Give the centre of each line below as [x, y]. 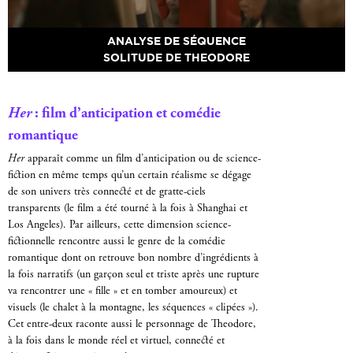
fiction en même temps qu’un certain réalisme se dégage [130, 175]
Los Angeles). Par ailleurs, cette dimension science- [119, 225]
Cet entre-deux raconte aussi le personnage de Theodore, [132, 324]
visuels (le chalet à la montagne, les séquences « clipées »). [133, 308]
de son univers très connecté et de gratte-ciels [107, 192]
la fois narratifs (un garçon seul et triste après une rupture [134, 275]
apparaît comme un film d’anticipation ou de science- [143, 159]
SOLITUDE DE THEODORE [176, 58]
